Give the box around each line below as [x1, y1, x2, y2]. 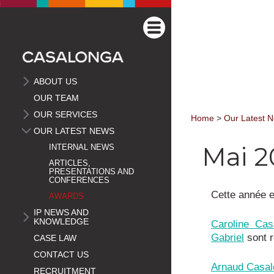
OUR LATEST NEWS [34, 126, 114, 136]
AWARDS [49, 191, 84, 201]
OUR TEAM [34, 93, 79, 103]
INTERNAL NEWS [49, 143, 114, 152]
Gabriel [211, 231, 244, 243]
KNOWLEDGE [34, 217, 89, 226]
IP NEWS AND [34, 207, 89, 217]
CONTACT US [34, 250, 89, 259]
